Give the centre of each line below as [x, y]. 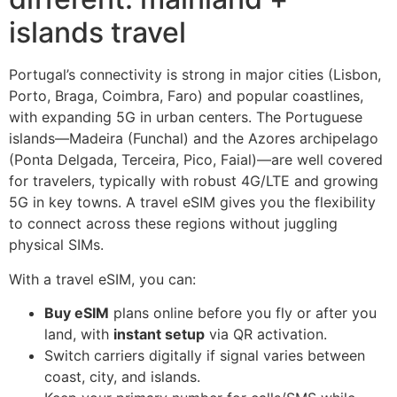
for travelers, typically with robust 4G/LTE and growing [194, 181]
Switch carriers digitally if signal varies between [205, 356]
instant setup [159, 335]
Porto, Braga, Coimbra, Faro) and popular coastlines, [186, 96]
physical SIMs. [56, 245]
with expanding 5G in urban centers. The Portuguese [186, 117]
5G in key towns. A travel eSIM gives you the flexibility [192, 202]
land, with [79, 335]
